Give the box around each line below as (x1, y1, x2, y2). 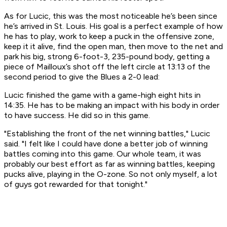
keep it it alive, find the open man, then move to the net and (4, 42, 223, 52)
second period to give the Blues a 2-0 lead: (4, 72, 160, 82)
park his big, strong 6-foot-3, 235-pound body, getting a (4, 52, 210, 62)
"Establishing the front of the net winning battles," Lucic (4, 129, 210, 139)
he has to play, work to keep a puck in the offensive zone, (4, 31, 214, 42)
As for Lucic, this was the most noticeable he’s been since (4, 11, 217, 21)
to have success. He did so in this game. (4, 110, 150, 121)
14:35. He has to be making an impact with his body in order (4, 100, 219, 110)
